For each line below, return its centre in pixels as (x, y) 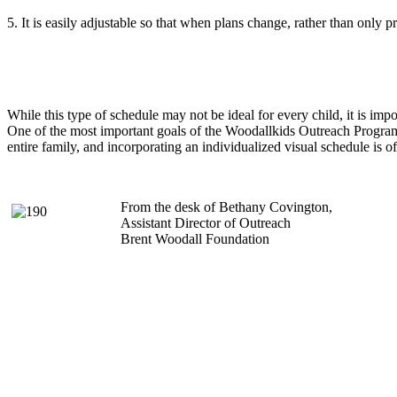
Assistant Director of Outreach (206, 222)
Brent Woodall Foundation (195, 238)
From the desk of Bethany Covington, (226, 206)
